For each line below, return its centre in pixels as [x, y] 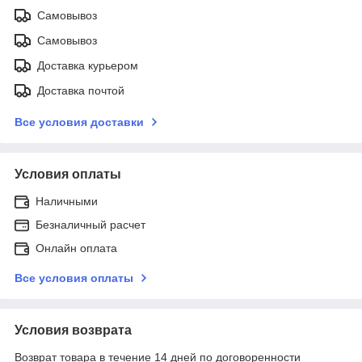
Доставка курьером [88, 65]
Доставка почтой [81, 90]
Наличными [67, 201]
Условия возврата [73, 330]
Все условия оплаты [74, 278]
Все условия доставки [79, 122]
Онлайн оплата [76, 248]
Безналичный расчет [90, 224]
